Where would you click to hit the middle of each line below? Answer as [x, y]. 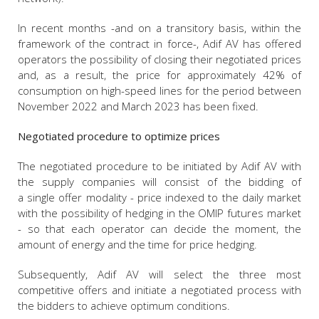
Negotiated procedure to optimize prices [119, 136]
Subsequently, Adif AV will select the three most [159, 274]
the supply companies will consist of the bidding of [159, 181]
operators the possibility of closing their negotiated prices [159, 59]
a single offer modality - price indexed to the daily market [159, 197]
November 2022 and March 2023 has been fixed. [138, 106]
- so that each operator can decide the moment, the [159, 228]
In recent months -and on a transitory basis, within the [159, 27]
